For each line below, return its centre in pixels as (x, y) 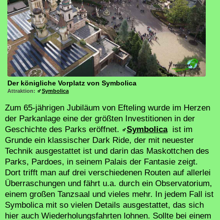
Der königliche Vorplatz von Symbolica (72, 83)
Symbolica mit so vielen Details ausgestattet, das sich (104, 205)
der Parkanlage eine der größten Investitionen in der (100, 119)
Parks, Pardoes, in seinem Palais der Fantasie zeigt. (101, 162)
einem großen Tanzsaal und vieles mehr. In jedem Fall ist (109, 194)
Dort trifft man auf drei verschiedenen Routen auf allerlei (108, 173)
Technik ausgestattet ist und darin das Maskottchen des (107, 151)
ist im (181, 130)
